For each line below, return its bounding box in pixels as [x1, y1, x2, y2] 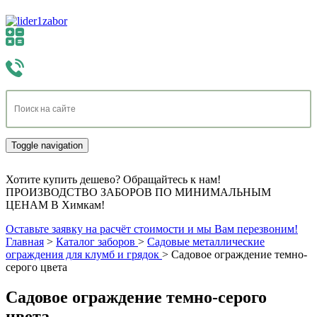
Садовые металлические [147, 236, 265, 248]
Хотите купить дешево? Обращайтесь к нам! [6, 173, 221, 185]
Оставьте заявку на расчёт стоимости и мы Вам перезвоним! [6, 223, 298, 235]
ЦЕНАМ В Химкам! [6, 199, 105, 211]
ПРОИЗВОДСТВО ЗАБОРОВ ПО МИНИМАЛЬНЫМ [6, 186, 271, 198]
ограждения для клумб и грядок [6, 248, 159, 260]
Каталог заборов [56, 236, 135, 248]
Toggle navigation [11, 140, 83, 151]
